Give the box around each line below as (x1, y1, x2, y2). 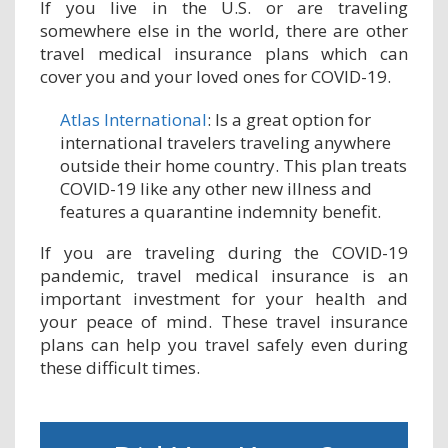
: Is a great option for (207, 107, 371, 131)
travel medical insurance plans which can (40, 41, 408, 65)
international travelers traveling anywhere (60, 130, 391, 154)
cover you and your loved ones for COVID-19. (40, 64, 391, 88)
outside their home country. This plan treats (60, 153, 407, 177)
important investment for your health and (40, 286, 408, 310)
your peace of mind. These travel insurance (40, 309, 408, 333)
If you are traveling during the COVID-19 (40, 240, 408, 264)
